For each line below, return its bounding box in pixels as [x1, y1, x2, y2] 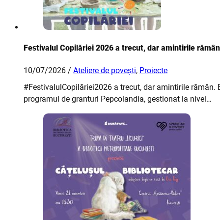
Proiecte [139, 66, 167, 76]
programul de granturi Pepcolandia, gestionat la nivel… [24, 94, 212, 104]
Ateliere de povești [73, 66, 136, 76]
